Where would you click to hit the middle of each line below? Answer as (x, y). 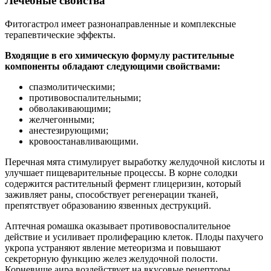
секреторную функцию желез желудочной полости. (111, 258)
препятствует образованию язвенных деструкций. (108, 205)
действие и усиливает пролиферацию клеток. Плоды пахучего (134, 237)
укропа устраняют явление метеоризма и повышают (113, 247)
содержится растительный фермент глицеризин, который (123, 183)
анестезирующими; (69, 130)
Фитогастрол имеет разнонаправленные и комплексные (120, 24)
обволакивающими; (70, 108)
